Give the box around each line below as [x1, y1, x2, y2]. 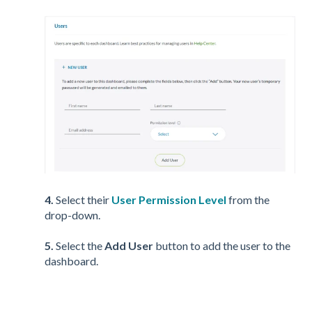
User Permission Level [111, 193, 226, 207]
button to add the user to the [153, 239, 290, 253]
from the [226, 193, 270, 207]
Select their [56, 193, 111, 207]
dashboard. [45, 254, 100, 268]
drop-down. [45, 208, 102, 222]
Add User [104, 239, 153, 253]
